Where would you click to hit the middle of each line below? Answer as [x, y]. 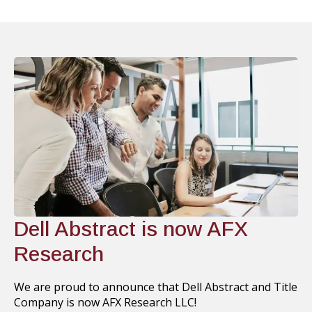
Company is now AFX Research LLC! [105, 303]
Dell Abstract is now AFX [131, 229]
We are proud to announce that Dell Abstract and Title [156, 287]
